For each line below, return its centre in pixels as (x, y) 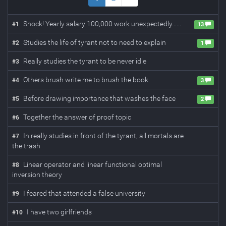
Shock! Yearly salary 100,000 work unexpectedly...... (102, 24)
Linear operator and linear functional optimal (93, 164)
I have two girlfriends (59, 212)
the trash (26, 146)
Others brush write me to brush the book (86, 80)
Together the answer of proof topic (77, 117)
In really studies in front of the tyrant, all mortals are (103, 136)
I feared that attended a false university (84, 193)
